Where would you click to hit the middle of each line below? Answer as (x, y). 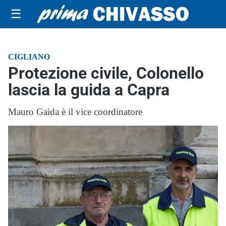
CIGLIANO (29, 57)
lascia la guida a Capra (89, 90)
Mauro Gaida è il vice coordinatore (75, 112)
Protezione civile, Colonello (106, 73)
